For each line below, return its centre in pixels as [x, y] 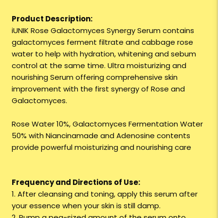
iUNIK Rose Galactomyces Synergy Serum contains [103, 31]
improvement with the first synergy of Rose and [98, 89]
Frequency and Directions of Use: [76, 182]
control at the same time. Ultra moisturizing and [99, 66]
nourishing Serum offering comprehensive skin [95, 77]
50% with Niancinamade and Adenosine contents [101, 136]
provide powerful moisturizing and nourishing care [101, 147]
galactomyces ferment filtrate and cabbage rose [102, 42]
